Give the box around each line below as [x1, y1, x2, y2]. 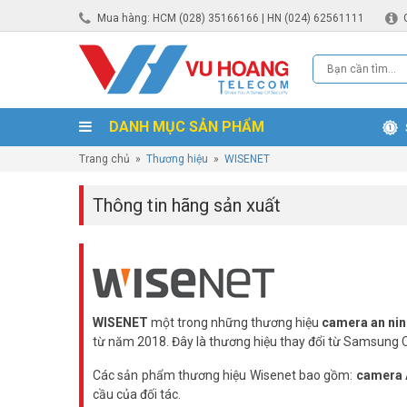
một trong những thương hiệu [148, 315, 322, 330]
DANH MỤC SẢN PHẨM [105, 118, 264, 135]
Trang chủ [79, 153, 130, 165]
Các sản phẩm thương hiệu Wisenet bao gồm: [93, 368, 356, 382]
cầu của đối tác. [93, 387, 181, 402]
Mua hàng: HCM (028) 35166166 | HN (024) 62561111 [97, 11, 364, 25]
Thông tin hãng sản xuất [93, 194, 281, 216]
